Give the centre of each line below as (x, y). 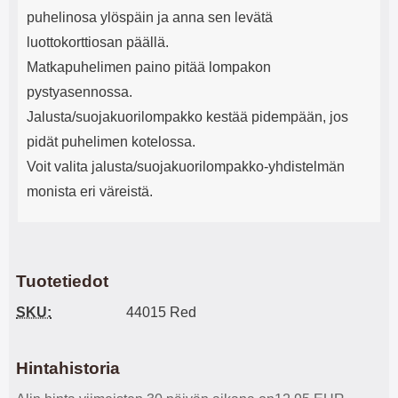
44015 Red (161, 312)
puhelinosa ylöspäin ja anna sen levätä (150, 17)
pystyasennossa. (80, 92)
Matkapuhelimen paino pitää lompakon (149, 67)
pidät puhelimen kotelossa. (111, 142)
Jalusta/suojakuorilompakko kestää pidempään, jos (187, 117)
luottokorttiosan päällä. (98, 42)
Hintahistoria (68, 368)
